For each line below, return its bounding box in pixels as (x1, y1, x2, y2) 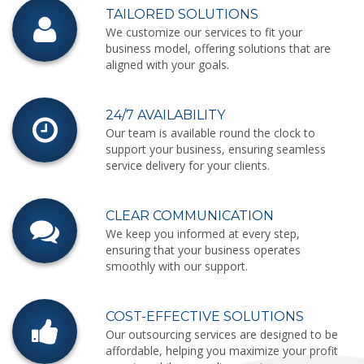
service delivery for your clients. (105, 158, 270, 174)
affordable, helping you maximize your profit (105, 343, 338, 359)
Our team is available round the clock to (105, 125, 315, 141)
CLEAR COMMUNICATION (105, 208, 274, 224)
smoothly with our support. (105, 258, 248, 275)
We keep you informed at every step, (105, 226, 300, 242)
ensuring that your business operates (105, 242, 301, 258)
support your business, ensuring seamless (105, 141, 326, 158)
